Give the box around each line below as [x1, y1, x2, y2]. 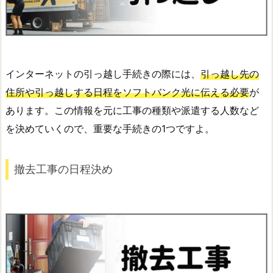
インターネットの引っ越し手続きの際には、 [5, 67, 200, 80]
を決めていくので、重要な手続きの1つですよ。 [5, 122, 214, 135]
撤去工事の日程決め [14, 163, 113, 176]
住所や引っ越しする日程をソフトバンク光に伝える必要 [5, 85, 249, 98]
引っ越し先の [200, 67, 259, 80]
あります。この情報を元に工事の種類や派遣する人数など [5, 104, 259, 116]
